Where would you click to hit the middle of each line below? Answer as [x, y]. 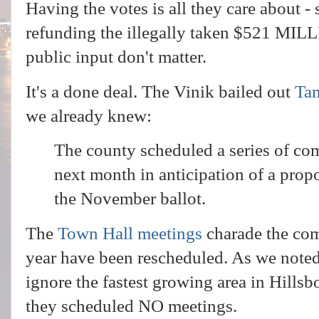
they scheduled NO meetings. [131, 306]
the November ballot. [130, 199]
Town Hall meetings [130, 234]
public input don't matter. [122, 56]
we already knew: [89, 115]
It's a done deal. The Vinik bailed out [160, 91]
